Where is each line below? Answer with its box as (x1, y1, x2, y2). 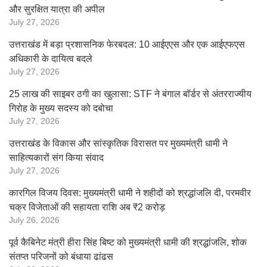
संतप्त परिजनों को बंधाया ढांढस (9, 252, 113, 262)
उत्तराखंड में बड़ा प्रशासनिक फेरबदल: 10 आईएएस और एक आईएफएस (9, 39, 245, 49)
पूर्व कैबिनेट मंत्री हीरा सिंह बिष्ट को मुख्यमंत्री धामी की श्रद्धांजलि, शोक (9, 237, 247, 247)
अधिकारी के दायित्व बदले (9, 54, 92, 64)
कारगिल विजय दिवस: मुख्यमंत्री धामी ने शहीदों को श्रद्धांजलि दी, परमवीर (9, 188, 251, 198)
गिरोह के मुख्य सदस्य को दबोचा (9, 103, 113, 113)
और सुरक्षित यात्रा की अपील (9, 4, 105, 14)
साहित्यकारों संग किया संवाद (9, 153, 104, 163)
